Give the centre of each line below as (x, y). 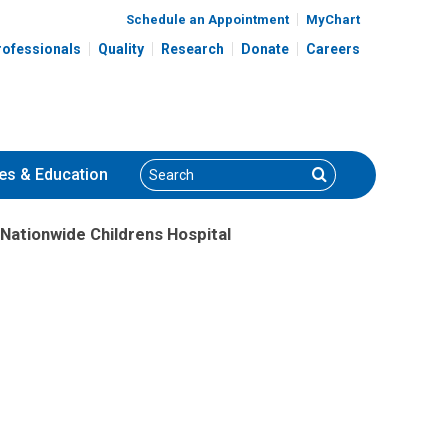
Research (192, 48)
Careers (333, 48)
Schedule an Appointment (207, 19)
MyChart (333, 19)
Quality (121, 48)
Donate (265, 48)
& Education (62, 175)
